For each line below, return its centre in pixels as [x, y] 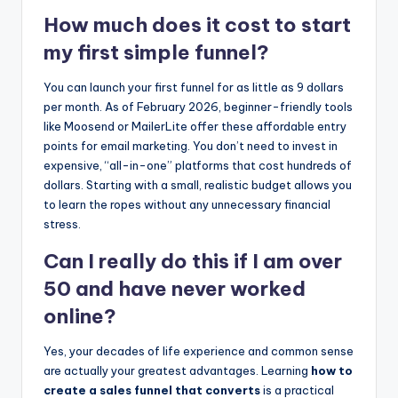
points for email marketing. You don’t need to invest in [191, 145]
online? [80, 316]
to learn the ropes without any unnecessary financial [187, 204]
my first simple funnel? [156, 52]
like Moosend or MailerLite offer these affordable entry [195, 126]
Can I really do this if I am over [193, 261]
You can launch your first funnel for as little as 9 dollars [194, 87]
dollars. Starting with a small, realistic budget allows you [198, 184]
